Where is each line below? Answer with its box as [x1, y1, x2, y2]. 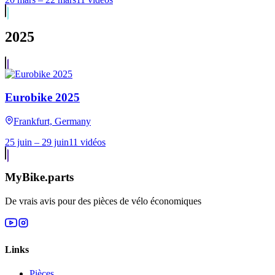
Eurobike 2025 [5, 91, 80, 104]
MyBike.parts [5, 170, 74, 184]
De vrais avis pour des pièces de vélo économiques [5, 195, 201, 206]
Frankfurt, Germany [14, 116, 91, 127]
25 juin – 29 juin [5, 137, 69, 148]
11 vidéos [69, 137, 106, 148]
